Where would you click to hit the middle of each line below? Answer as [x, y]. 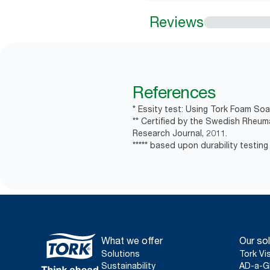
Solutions [121, 253]
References [174, 92]
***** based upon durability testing [200, 145]
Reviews [177, 22]
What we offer [132, 240]
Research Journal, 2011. [180, 133]
